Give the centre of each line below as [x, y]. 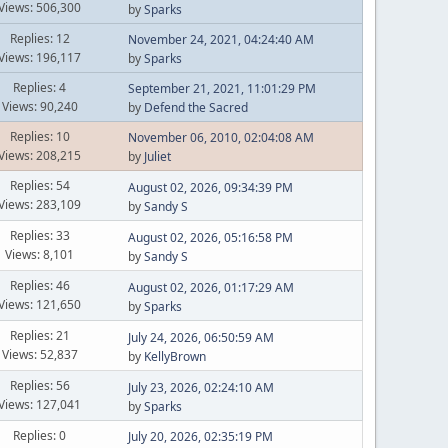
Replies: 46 [39, 285]
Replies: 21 [39, 335]
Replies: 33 [39, 235]
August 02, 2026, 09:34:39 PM [210, 187]
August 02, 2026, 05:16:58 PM [210, 237]
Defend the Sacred [195, 107]
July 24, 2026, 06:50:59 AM [200, 337]
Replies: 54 [39, 185]
